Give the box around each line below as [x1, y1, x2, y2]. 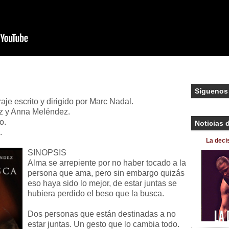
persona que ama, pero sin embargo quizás [28, 169, 185, 177]
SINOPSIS [28, 148, 66, 157]
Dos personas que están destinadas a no [28, 210, 176, 218]
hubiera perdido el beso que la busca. [28, 189, 164, 198]
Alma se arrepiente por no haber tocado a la [28, 158, 186, 167]
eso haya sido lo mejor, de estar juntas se [28, 179, 177, 188]
